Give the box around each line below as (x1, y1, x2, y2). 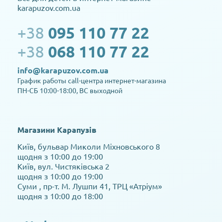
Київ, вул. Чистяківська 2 (17, 161, 111, 171)
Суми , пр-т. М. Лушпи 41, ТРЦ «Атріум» (17, 181, 164, 191)
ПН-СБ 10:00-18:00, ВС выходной (17, 86, 122, 95)
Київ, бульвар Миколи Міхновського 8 (17, 141, 162, 152)
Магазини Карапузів (17, 124, 97, 135)
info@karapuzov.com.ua (17, 65, 109, 76)
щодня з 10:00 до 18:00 (17, 191, 103, 201)
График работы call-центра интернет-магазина (17, 76, 166, 85)
